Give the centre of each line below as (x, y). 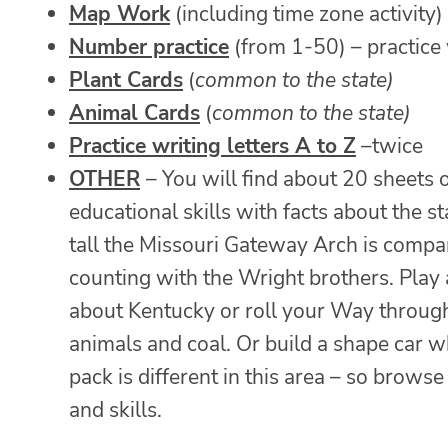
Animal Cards (134, 113)
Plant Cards (126, 80)
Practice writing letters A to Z (212, 146)
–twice (389, 146)
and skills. (115, 410)
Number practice (149, 47)
